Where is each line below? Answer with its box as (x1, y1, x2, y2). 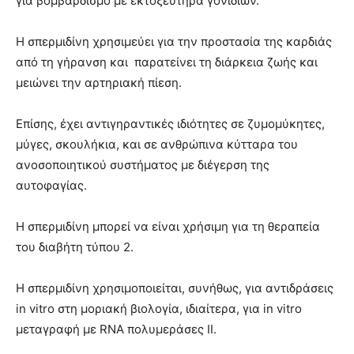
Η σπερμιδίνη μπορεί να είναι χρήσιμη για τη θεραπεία (16, 219, 320, 235)
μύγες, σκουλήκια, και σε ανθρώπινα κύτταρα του (16, 137, 298, 153)
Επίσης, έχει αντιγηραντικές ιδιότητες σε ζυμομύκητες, (16, 116, 325, 132)
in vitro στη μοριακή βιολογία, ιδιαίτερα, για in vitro (16, 301, 302, 317)
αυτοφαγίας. (16, 178, 87, 194)
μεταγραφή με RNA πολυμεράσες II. (16, 322, 217, 337)
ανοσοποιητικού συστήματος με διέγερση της (16, 157, 269, 173)
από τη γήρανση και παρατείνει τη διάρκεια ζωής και (16, 55, 318, 70)
